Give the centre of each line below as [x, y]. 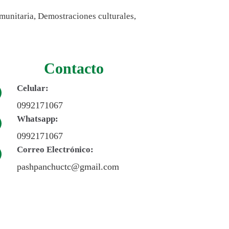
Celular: [33, 88]
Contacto [74, 68]
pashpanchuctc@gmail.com [68, 167]
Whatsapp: [38, 119]
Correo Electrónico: [55, 150]
